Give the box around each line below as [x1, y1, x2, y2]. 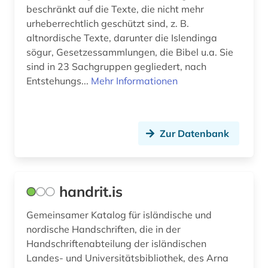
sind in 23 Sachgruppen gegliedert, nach [26, 60, 206, 73]
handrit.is [59, 182, 123, 201]
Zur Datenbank [160, 127, 229, 140]
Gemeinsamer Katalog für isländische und [26, 209, 212, 221]
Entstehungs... [26, 75, 91, 87]
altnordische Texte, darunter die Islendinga [26, 32, 217, 44]
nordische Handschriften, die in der [26, 223, 181, 236]
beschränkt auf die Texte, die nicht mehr [26, 3, 204, 16]
